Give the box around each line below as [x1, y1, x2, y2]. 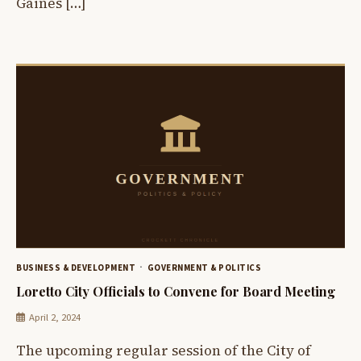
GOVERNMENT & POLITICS [147, 262, 261, 275]
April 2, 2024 [29, 309, 81, 325]
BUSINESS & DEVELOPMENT [16, 262, 135, 275]
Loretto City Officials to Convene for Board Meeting [16, 282, 335, 300]
